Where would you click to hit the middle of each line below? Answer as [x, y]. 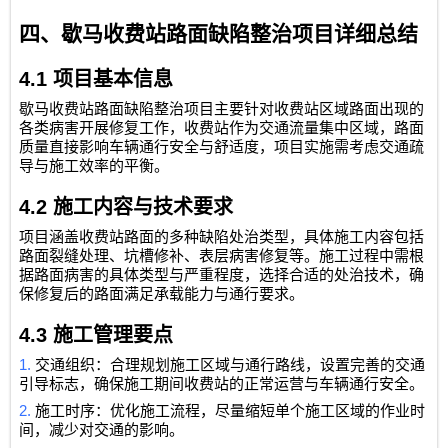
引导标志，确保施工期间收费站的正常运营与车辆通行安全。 [222, 384]
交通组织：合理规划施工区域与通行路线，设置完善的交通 [230, 365]
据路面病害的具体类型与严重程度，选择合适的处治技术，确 [222, 275]
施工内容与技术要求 [143, 207]
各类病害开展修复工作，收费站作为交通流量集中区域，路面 [222, 128]
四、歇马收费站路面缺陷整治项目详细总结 [219, 34]
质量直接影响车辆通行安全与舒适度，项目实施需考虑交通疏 [222, 147]
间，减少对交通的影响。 [102, 430]
